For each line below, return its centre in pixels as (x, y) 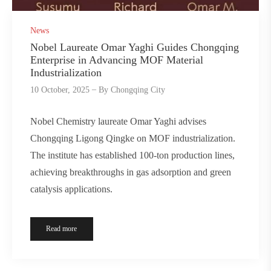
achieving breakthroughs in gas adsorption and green (131, 172)
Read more (62, 228)
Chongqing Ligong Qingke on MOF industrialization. (133, 138)
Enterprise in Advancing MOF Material (117, 60)
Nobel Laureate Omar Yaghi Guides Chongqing (135, 47)
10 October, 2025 (60, 90)
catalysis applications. (71, 189)
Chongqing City (138, 90)
